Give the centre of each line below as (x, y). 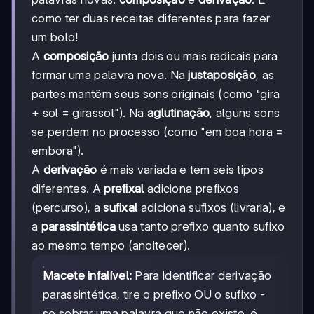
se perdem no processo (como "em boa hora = (158, 131)
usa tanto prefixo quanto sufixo (200, 226)
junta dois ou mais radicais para (193, 56)
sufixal (121, 207)
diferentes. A (68, 188)
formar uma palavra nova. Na (110, 75)
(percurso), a (68, 207)
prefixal (124, 188)
